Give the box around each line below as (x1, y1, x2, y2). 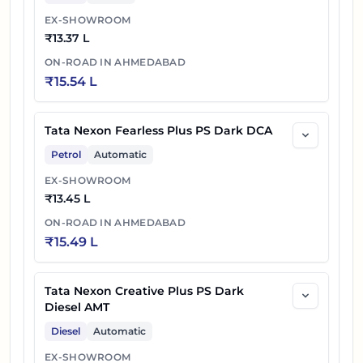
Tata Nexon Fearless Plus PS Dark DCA (45, 123, 272, 139)
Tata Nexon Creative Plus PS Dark (45, 284, 244, 299)
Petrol (51, 148, 81, 161)
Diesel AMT (45, 300, 109, 315)
